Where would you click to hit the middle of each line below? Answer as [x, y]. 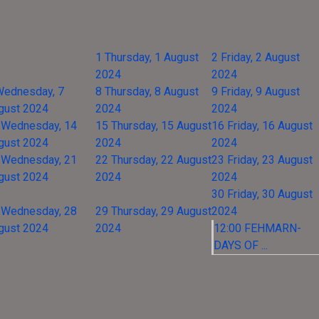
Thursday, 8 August [152, 91]
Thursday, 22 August [161, 160]
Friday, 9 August [260, 91]
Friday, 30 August [270, 194]
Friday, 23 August [270, 160]
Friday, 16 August [270, 126]
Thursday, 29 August [161, 211]
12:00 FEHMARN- [257, 228]
